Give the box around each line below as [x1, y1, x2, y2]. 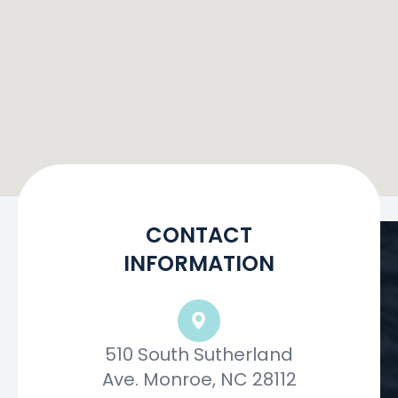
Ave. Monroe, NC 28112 [101, 367, 297, 393]
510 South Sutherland [105, 342, 293, 368]
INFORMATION [123, 249, 275, 279]
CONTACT [146, 220, 252, 251]
